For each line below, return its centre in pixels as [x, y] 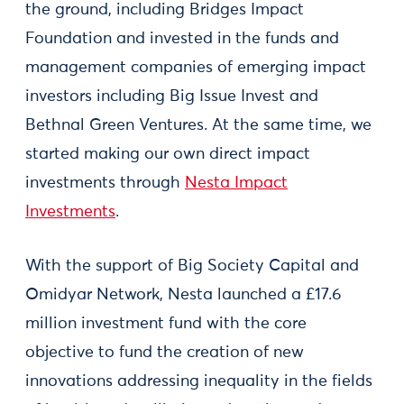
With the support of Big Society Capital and [192, 266]
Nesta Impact [236, 183]
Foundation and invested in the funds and [182, 38]
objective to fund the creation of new [165, 352]
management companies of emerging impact [196, 67]
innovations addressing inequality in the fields [199, 381]
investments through [105, 183]
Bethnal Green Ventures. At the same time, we [198, 125]
